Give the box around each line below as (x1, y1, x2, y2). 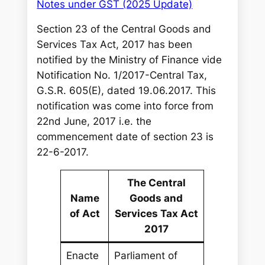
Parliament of (114, 250, 177, 262)
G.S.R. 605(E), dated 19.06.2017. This (37, 85, 216, 97)
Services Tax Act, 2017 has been (37, 38, 193, 51)
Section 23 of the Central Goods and (37, 23, 212, 35)
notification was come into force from (37, 100, 214, 112)
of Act (69, 208, 100, 220)
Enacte (66, 250, 99, 262)
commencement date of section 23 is (37, 131, 214, 143)
